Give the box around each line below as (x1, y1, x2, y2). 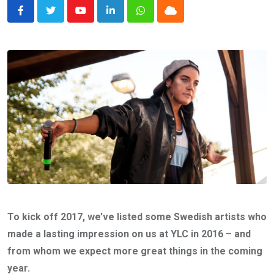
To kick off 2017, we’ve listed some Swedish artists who (7, 210, 267, 223)
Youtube (80, 12, 114, 24)
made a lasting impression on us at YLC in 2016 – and (7, 228, 251, 240)
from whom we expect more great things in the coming (7, 245, 262, 257)
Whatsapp (139, 12, 183, 24)
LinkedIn (109, 12, 147, 24)
